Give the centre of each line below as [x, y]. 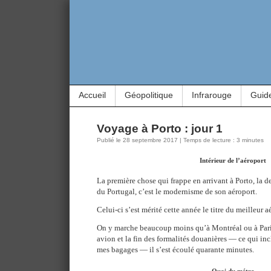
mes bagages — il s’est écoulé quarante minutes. [175, 250]
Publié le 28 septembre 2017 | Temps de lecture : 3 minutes [180, 140]
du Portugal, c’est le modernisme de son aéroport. [177, 192]
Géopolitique [149, 95]
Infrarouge [212, 95]
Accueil [92, 95]
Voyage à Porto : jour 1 [160, 129]
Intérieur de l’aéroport [233, 160]
